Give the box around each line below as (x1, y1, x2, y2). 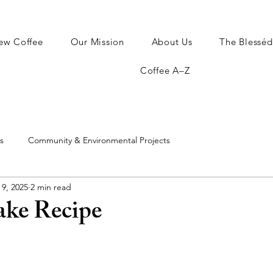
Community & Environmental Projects (28, 134, 170, 146)
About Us (151, 36, 193, 48)
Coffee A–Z (140, 65, 190, 76)
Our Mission (70, 36, 124, 48)
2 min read (30, 181, 71, 193)
